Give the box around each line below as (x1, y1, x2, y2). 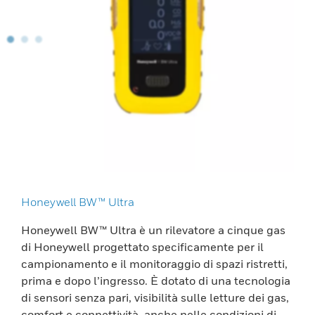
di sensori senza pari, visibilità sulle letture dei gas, (21, 290, 289, 304)
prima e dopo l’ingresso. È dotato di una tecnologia (21, 273, 290, 288)
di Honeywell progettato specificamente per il (21, 239, 264, 254)
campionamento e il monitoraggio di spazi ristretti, (21, 256, 288, 271)
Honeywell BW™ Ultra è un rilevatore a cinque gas (21, 222, 285, 237)
